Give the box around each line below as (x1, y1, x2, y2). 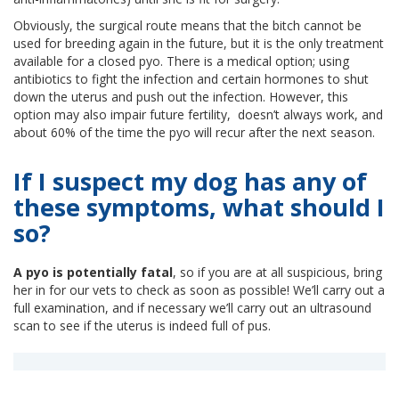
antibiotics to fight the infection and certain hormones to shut (13, 70, 369, 88)
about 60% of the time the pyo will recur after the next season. (13, 124, 375, 142)
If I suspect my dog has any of (13, 165, 367, 199)
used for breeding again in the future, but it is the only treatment (13, 35, 384, 53)
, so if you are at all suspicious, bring (173, 264, 382, 281)
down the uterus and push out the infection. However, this (13, 88, 348, 106)
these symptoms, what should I (13, 191, 385, 224)
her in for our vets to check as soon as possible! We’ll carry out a (13, 281, 385, 299)
